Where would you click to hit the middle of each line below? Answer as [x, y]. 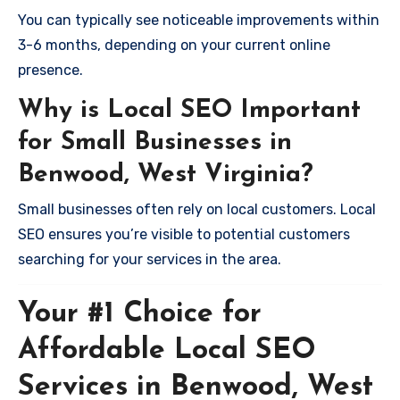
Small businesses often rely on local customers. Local [197, 209]
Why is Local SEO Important [189, 111]
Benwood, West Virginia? [166, 175]
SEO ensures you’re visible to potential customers [184, 234]
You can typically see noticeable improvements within [199, 20]
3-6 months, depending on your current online [174, 45]
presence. [50, 70]
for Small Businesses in [155, 143]
